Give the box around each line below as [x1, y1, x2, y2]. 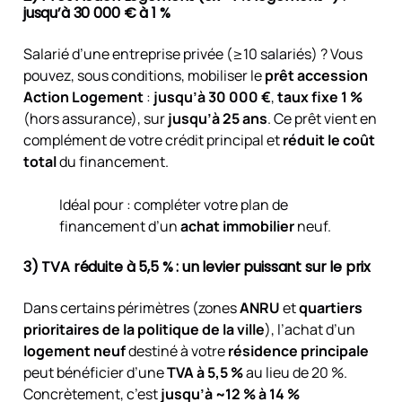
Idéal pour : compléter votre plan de [58, 194, 288, 214]
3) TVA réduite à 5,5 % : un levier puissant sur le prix [22, 256, 371, 277]
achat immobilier [179, 215, 294, 236]
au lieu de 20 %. [242, 362, 347, 382]
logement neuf [22, 340, 126, 361]
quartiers [298, 297, 363, 318]
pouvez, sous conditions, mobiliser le [22, 65, 265, 85]
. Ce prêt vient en [267, 108, 377, 128]
